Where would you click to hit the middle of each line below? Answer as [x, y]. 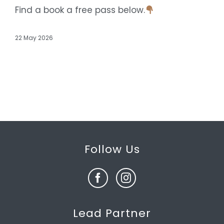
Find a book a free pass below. [80, 10]
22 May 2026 [34, 38]
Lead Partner [112, 213]
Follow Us [112, 149]
